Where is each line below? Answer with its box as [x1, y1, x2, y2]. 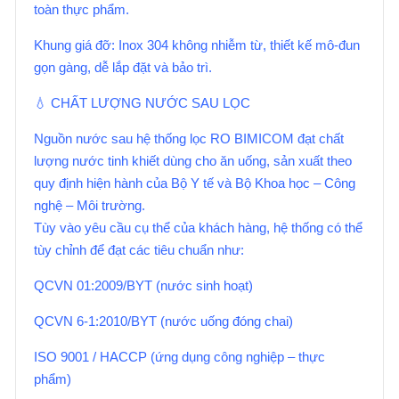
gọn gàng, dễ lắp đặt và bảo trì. [34, 60, 212, 75]
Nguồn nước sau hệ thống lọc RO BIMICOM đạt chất [34, 131, 344, 146]
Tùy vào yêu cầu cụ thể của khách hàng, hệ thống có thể [34, 220, 362, 235]
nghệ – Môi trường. [34, 198, 145, 213]
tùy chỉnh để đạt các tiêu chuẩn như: [34, 242, 244, 257]
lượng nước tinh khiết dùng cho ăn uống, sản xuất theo [34, 153, 352, 168]
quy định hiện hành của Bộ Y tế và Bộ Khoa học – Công [34, 175, 355, 191]
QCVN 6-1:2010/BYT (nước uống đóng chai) [34, 313, 293, 329]
